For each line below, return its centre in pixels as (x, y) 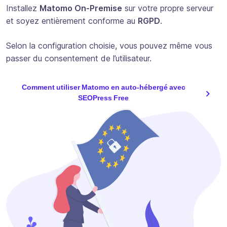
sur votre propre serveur (168, 8)
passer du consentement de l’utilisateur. (79, 59)
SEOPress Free (103, 98)
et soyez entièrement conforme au (72, 21)
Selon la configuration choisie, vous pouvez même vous (109, 46)
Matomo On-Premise (81, 8)
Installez (23, 8)
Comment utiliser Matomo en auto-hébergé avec (103, 87)
